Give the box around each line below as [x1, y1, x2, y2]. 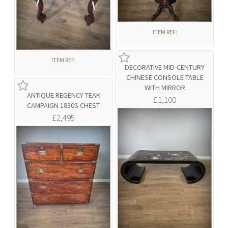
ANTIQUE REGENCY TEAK [26, 91, 100, 100]
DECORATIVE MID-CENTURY [125, 63, 205, 72]
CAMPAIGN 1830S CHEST [27, 101, 100, 110]
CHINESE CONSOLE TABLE [126, 73, 204, 82]
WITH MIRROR [144, 83, 185, 93]
